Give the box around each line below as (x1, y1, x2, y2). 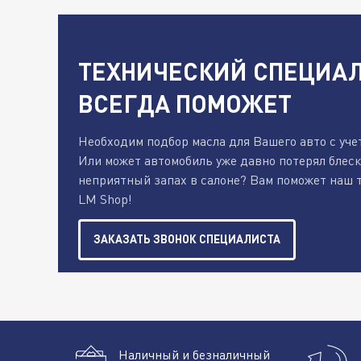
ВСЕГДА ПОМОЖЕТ (78, 89, 292, 118)
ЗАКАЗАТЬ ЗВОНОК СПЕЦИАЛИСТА (93, 232, 280, 247)
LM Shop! (78, 191, 132, 208)
